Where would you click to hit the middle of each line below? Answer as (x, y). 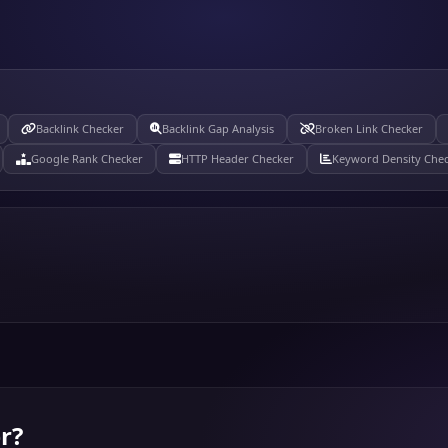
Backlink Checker (80, 128)
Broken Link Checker (369, 128)
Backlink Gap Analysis (218, 128)
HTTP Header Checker (237, 158)
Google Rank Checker (87, 158)
